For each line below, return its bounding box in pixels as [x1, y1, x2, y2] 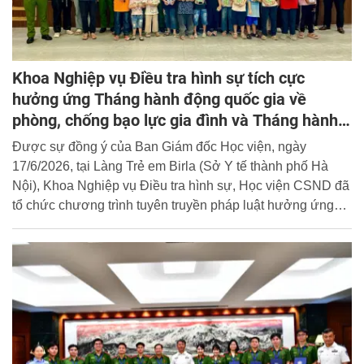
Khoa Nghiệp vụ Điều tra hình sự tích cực [12, 68, 305, 89]
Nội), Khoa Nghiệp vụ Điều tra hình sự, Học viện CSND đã [12, 179, 349, 193]
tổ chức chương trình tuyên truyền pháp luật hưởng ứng [12, 198, 334, 213]
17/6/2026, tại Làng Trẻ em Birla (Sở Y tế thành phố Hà [12, 159, 328, 174]
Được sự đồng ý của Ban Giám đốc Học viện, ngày [12, 140, 306, 154]
